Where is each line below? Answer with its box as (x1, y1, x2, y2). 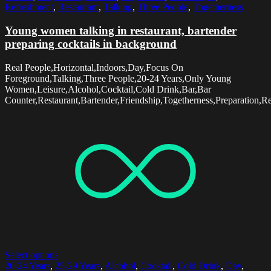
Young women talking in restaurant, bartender (5, 24, 237, 38)
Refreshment (5, 2, 53, 13)
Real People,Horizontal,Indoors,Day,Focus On (5, 62, 183, 73)
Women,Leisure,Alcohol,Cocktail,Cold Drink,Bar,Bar (5, 83, 211, 94)
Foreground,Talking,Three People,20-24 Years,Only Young (5, 73, 231, 83)
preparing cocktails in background (5, 38, 177, 51)
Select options (5, 249, 58, 260)
